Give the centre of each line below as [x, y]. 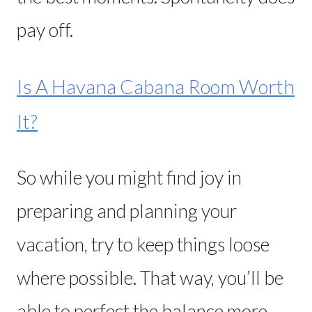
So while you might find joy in [129, 177]
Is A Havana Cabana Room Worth [156, 86]
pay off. [47, 29]
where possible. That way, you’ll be [150, 277]
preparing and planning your [127, 210]
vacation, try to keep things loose [143, 244]
